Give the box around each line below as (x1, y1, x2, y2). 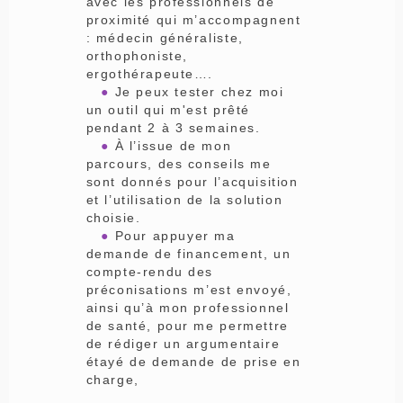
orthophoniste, (85, 49, 188, 64)
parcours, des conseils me (85, 157, 272, 172)
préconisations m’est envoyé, (85, 282, 292, 298)
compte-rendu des (85, 264, 214, 280)
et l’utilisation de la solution (85, 193, 283, 208)
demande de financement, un (85, 246, 291, 262)
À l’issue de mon (109, 139, 232, 154)
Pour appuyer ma (109, 228, 236, 244)
